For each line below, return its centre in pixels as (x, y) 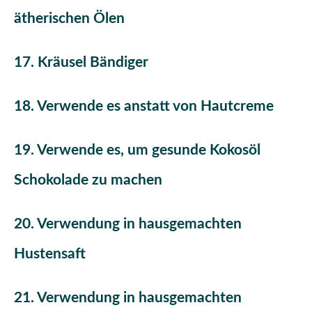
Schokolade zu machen (88, 180)
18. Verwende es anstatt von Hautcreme (144, 107)
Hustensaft (50, 254)
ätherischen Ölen (69, 18)
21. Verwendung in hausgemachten (128, 298)
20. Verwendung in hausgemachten (128, 224)
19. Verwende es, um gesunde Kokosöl (137, 150)
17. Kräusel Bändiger (81, 62)
